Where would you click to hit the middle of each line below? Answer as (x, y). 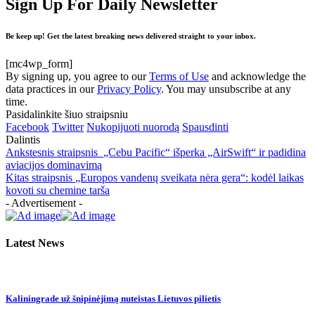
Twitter (68, 127)
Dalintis (23, 139)
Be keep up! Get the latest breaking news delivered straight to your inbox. (131, 36)
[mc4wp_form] (39, 63)
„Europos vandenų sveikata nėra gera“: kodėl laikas (189, 177)
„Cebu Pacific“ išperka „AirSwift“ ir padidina (205, 152)
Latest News (35, 243)
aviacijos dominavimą (54, 165)
